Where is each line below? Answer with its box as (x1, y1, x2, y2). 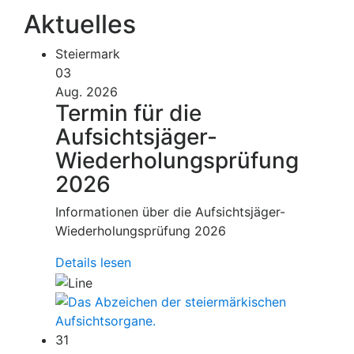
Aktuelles (24, 9, 136, 40)
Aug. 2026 (55, 84, 118, 100)
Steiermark (55, 46, 120, 62)
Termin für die (55, 100, 201, 127)
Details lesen (55, 254, 131, 271)
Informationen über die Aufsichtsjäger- (55, 204, 285, 220)
